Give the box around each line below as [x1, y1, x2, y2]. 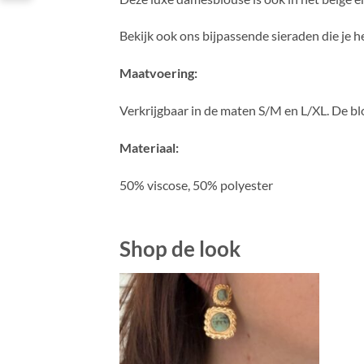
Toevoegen [261, 312, 308, 323]
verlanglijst [261, 335, 308, 346]
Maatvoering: [119, 65, 197, 81]
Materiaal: [119, 139, 179, 155]
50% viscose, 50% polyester [119, 176, 273, 193]
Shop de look [119, 236, 240, 262]
